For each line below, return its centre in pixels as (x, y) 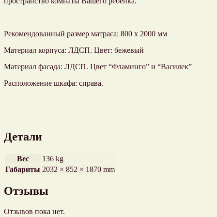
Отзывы (26, 191)
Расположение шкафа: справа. (54, 83)
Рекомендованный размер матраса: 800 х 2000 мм (85, 33)
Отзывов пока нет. (34, 212)
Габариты (23, 169)
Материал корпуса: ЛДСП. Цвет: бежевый (74, 50)
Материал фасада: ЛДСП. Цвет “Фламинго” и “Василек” (98, 66)
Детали (23, 136)
